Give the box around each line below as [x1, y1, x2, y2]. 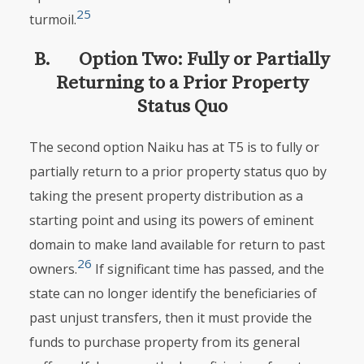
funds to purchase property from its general [28, 333, 300, 351]
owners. [28, 260, 77, 278]
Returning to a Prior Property [55, 71, 309, 95]
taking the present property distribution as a [28, 187, 303, 205]
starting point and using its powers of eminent [28, 211, 314, 229]
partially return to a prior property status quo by [28, 162, 327, 180]
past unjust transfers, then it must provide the [28, 309, 312, 327]
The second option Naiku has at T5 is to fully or [28, 138, 319, 156]
